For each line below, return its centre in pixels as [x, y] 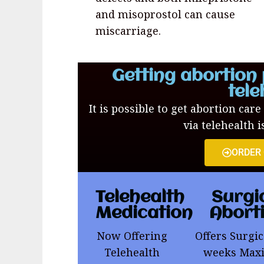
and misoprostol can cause [165, 14]
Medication [144, 214]
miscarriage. [128, 31]
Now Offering [132, 236]
